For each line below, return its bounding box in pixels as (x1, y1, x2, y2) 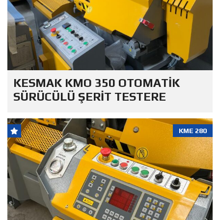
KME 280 (179, 127, 207, 135)
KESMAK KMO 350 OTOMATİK (13, 76, 180, 90)
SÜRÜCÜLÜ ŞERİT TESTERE (13, 90, 166, 104)
